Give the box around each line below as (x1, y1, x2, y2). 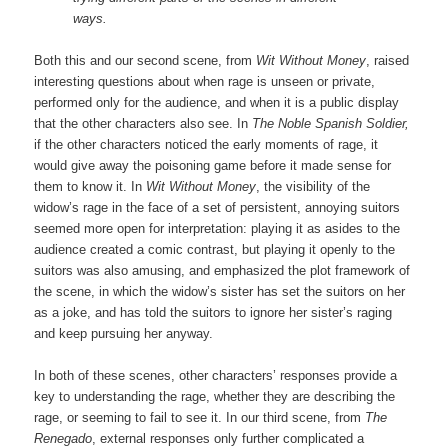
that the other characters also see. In (34, 115, 253, 131)
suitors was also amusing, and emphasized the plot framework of (34, 262, 411, 278)
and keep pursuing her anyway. (34, 325, 214, 341)
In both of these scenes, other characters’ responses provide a (34, 367, 398, 383)
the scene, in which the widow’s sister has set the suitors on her (34, 283, 406, 299)
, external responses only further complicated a (92, 430, 365, 446)
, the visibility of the (256, 178, 371, 194)
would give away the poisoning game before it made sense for (34, 157, 392, 173)
